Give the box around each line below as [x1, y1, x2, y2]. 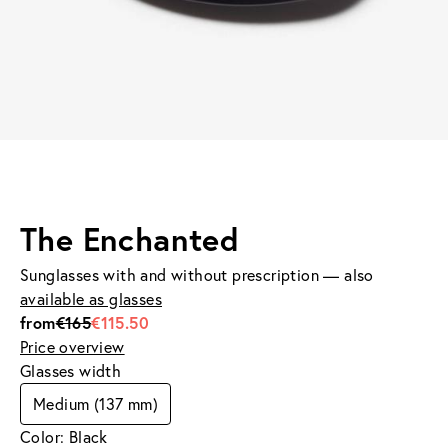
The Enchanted [20, 217, 240, 260]
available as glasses [20, 288, 163, 309]
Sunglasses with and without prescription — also [20, 264, 374, 285]
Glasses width [20, 360, 122, 381]
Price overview [20, 336, 125, 357]
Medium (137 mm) [33, 393, 158, 414]
